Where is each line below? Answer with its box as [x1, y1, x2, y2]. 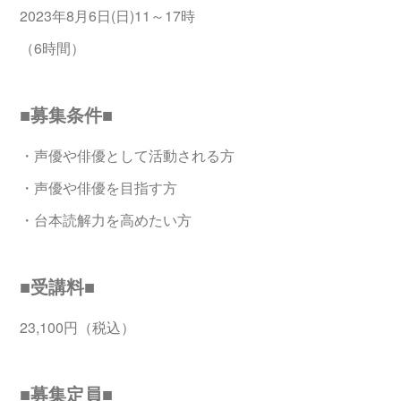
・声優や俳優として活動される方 [20, 145, 235, 166]
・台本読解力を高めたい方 [20, 209, 192, 231]
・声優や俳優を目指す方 [20, 177, 178, 199]
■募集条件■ [20, 101, 114, 128]
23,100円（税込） [20, 317, 136, 338]
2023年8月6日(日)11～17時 [20, 5, 196, 27]
